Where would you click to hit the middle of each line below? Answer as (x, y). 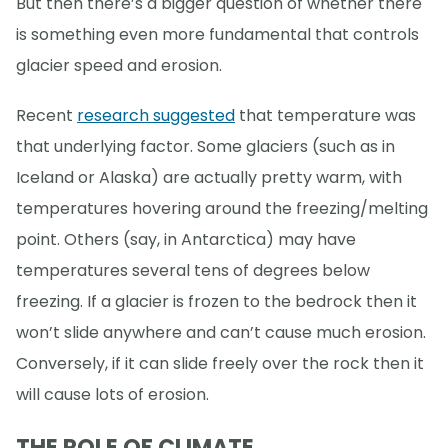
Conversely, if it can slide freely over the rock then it (220, 363)
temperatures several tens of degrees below (193, 270)
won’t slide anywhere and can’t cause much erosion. (221, 332)
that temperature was (325, 115)
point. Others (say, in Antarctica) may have (186, 239)
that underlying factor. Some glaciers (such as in (205, 146)
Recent (46, 115)
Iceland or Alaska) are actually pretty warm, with (209, 177)
